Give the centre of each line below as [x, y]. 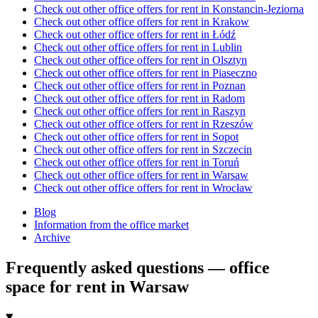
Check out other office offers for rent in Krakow [142, 22]
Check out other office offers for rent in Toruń [137, 163]
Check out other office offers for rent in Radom [139, 99]
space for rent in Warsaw [97, 287]
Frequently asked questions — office [138, 268]
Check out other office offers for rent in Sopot [136, 137]
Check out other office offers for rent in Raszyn [140, 111]
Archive [52, 238]
